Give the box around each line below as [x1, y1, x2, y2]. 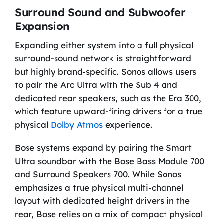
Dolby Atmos [50, 119, 103, 130]
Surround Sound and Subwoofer [14, 5, 186, 19]
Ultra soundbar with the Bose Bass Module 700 [14, 155, 204, 166]
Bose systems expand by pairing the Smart [14, 142, 192, 153]
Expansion [14, 19, 70, 33]
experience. [102, 119, 152, 130]
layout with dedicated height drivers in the [14, 195, 190, 206]
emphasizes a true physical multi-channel [14, 182, 183, 192]
